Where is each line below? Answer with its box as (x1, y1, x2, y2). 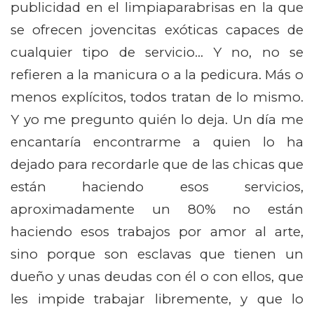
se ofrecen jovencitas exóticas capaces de (11, 22, 303, 39)
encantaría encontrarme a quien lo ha (11, 134, 303, 151)
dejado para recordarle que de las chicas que (11, 156, 303, 173)
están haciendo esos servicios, (11, 179, 303, 196)
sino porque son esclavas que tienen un (11, 246, 303, 263)
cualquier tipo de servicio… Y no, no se (11, 44, 303, 61)
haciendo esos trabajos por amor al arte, (11, 224, 303, 240)
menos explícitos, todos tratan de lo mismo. (11, 89, 303, 106)
